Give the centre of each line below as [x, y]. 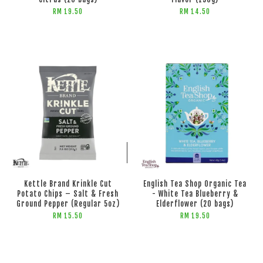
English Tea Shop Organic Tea [195, 184]
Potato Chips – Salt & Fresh [68, 194]
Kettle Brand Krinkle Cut [68, 184]
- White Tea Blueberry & [195, 194]
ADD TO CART [73, 152]
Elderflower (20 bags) [195, 204]
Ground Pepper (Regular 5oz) [68, 204]
